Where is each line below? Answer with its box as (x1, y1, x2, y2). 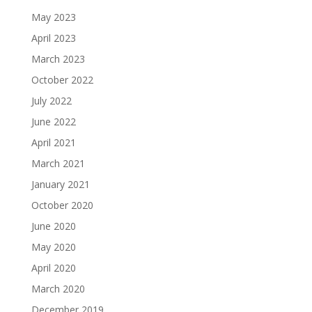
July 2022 (31, 94, 72, 107)
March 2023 (31, 52, 85, 65)
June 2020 (31, 219, 76, 233)
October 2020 (31, 198, 93, 212)
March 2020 (31, 282, 85, 295)
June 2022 (31, 115, 76, 128)
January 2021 (31, 178, 90, 191)
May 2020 (31, 240, 76, 253)
